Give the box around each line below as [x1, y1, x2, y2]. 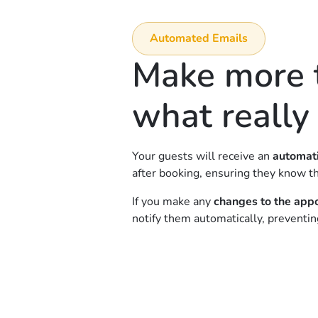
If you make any [131, 193, 214, 209]
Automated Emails [149, 31, 248, 47]
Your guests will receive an [131, 148, 273, 164]
